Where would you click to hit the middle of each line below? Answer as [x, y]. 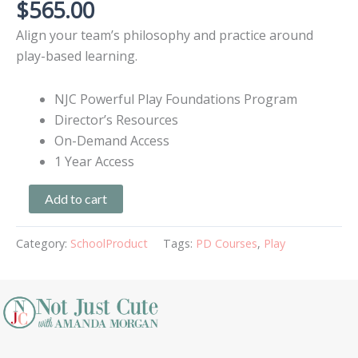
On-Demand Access [112, 141]
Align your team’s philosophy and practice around [165, 36]
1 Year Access [94, 162]
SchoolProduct [109, 243]
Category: [43, 243]
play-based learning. [77, 56]
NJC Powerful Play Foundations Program [176, 99]
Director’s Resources [116, 120]
